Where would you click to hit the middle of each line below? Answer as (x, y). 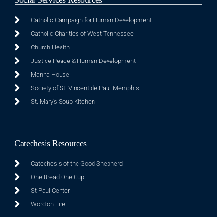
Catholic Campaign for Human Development (91, 20)
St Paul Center (50, 190)
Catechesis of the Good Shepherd (77, 163)
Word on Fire (48, 204)
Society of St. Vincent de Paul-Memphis (85, 88)
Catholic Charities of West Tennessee (82, 33)
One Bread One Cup (57, 177)
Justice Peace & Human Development (83, 61)
